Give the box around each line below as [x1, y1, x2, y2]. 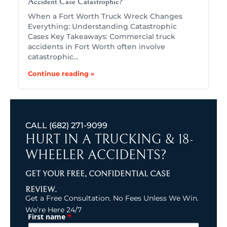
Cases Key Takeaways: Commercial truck [28, 32, 175, 41]
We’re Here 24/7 [25, 205, 82, 214]
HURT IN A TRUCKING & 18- [25, 131, 194, 147]
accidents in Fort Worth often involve [28, 42, 165, 51]
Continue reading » [28, 69, 94, 78]
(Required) [54, 213, 89, 223]
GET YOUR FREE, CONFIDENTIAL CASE [25, 169, 170, 178]
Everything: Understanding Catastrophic [28, 22, 177, 30]
